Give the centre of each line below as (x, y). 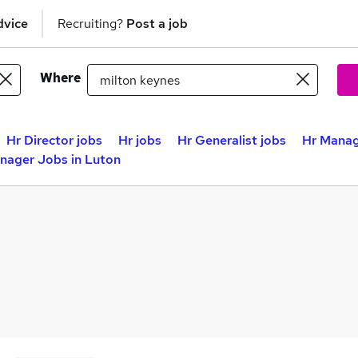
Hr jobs (140, 140)
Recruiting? (92, 23)
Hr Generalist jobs (232, 140)
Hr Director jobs (54, 140)
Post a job (157, 23)
